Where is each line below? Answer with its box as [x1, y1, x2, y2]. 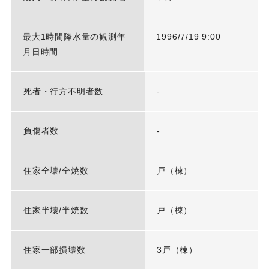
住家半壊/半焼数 [23, 205, 89, 216]
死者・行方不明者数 [23, 86, 104, 97]
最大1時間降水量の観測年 [22, 32, 126, 42]
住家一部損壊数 [23, 245, 86, 255]
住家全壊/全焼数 [23, 166, 89, 176]
